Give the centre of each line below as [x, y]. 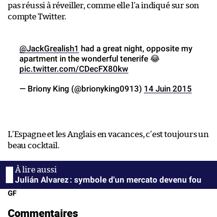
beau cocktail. [34, 146]
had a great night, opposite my [136, 49]
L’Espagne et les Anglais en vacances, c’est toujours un [108, 135]
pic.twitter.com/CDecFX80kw [74, 69]
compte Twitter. [37, 17]
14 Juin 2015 [168, 89]
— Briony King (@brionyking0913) [82, 89]
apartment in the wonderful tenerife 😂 [90, 59]
